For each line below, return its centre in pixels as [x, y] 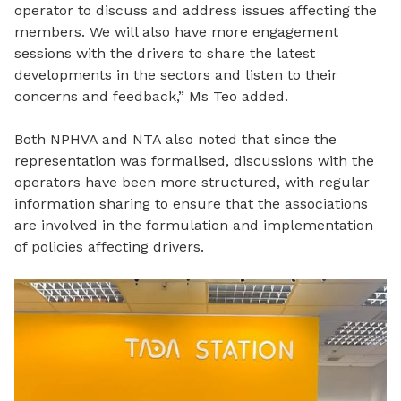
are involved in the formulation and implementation [194, 226]
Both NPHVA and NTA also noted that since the [175, 140]
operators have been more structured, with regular [192, 183]
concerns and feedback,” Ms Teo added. [151, 97]
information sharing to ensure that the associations [191, 204]
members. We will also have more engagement [176, 32]
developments [63, 75]
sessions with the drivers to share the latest [165, 54]
